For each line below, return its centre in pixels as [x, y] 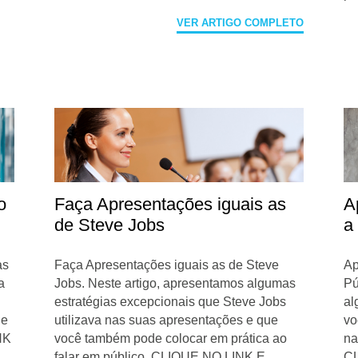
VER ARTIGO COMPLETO [240, 23]
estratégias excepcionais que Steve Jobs [171, 301]
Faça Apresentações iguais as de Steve [167, 265]
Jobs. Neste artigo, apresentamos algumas [175, 283]
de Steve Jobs [110, 225]
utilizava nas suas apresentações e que [167, 320]
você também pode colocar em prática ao [171, 338]
